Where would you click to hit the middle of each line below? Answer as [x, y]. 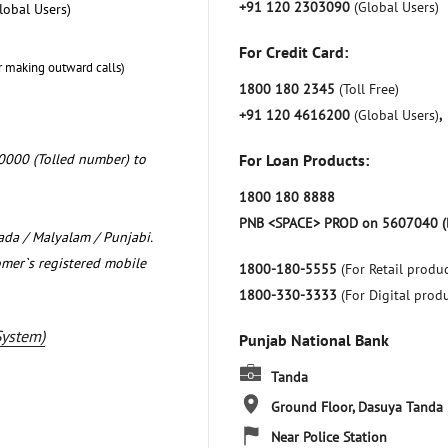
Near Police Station [329, 436]
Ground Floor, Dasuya [336, 406]
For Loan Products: [304, 159]
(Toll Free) [369, 88]
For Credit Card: [293, 51]
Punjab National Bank [314, 339]
